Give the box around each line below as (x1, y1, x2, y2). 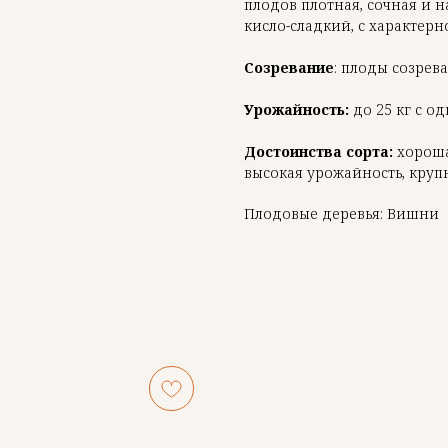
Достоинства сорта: (244, 141, 393, 161)
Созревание (244, 57, 334, 77)
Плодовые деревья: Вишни (244, 203, 439, 223)
